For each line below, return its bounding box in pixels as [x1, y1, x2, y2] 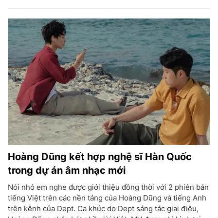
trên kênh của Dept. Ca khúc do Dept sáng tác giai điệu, [8, 204, 199, 213]
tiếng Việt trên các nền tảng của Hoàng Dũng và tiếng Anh [8, 193, 206, 202]
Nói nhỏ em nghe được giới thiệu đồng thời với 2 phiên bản [8, 182, 209, 192]
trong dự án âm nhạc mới [8, 164, 126, 176]
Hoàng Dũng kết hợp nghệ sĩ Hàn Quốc [8, 151, 192, 163]
